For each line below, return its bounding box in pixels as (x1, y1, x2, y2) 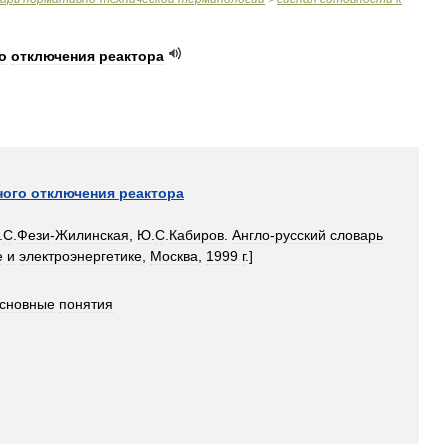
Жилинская (55, 227, 129, 243)
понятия (59, 296, 113, 312)
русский (275, 227, 326, 243)
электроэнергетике (19, 248, 142, 264)
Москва (150, 248, 198, 264)
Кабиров (169, 227, 224, 243)
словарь (330, 227, 383, 243)
